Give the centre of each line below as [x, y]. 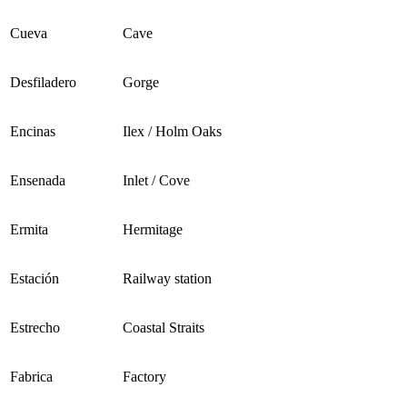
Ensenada [38, 181]
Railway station [167, 279]
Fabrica [31, 377]
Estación [35, 279]
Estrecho [35, 328]
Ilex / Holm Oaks [172, 132]
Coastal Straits [164, 328]
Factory [144, 377]
